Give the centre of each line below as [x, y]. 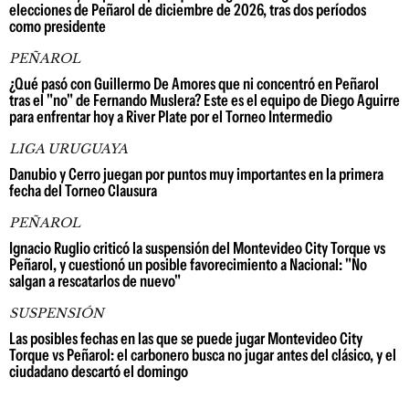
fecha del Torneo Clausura [83, 191]
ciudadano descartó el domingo [99, 372]
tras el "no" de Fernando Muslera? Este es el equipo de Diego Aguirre [204, 101]
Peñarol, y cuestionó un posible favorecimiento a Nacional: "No [188, 265]
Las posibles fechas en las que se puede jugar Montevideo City [186, 339]
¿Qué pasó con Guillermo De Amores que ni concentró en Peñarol [194, 84]
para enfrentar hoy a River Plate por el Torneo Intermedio [171, 117]
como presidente [58, 27]
